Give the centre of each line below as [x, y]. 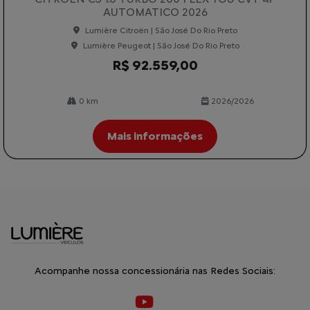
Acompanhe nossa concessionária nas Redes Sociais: [155, 271]
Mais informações [155, 136]
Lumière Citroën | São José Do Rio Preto [161, 31]
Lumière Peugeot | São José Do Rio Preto [161, 46]
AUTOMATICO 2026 [155, 12]
